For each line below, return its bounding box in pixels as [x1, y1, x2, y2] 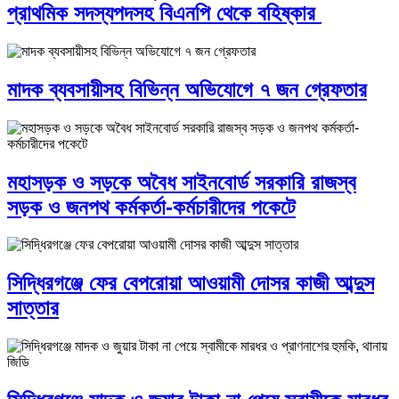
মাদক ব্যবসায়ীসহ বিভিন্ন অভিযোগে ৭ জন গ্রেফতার [7, 77, 367, 102]
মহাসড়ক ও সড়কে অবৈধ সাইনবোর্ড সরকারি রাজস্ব [7, 169, 356, 194]
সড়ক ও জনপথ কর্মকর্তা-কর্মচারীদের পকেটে [7, 194, 296, 219]
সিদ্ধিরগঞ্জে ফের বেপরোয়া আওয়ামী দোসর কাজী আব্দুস [7, 271, 374, 296]
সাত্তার [7, 296, 59, 321]
